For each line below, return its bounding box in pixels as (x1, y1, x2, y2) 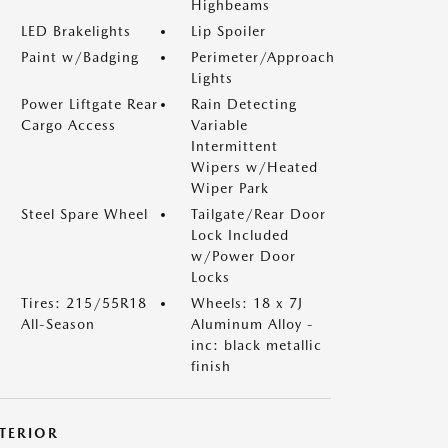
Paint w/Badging (21, 49, 139, 65)
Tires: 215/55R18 (21, 295, 147, 311)
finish (191, 358, 231, 374)
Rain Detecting (191, 96, 297, 112)
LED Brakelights (21, 23, 131, 39)
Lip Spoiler (191, 23, 266, 39)
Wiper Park (191, 180, 269, 196)
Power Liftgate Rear (21, 96, 158, 112)
